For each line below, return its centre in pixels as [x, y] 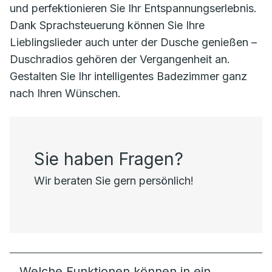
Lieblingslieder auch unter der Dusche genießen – [133, 42]
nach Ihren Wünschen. [65, 93]
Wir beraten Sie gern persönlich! [114, 181]
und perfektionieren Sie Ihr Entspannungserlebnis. [133, 8]
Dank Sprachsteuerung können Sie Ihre [107, 25]
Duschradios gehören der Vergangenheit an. [120, 59]
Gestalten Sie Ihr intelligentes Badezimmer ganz [128, 76]
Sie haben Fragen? [109, 159]
